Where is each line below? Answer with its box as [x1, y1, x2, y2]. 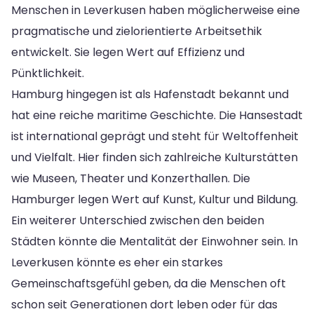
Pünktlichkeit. [11, 64, 84, 81]
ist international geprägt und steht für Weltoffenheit [11, 128, 299, 144]
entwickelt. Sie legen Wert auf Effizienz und [11, 43, 245, 60]
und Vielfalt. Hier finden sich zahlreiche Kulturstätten [11, 149, 298, 165]
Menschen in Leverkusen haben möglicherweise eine [11, 1, 300, 18]
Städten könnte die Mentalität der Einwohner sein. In [11, 233, 298, 250]
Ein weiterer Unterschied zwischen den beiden [11, 212, 264, 228]
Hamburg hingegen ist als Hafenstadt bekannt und [11, 86, 289, 102]
